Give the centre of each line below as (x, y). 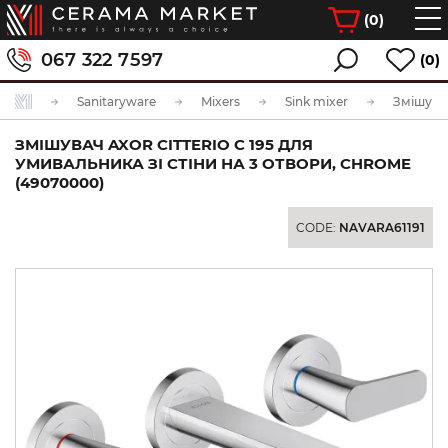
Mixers (220, 101)
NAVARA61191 (382, 227)
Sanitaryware (116, 101)
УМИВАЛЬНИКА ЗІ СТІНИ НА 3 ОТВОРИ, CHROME (213, 163)
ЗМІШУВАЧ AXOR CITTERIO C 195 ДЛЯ (164, 144)
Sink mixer (316, 101)
